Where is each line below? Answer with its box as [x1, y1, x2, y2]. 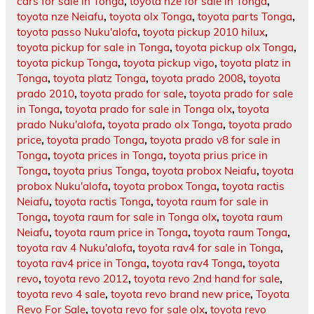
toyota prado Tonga [47, 133, 144, 147]
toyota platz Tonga [53, 71, 146, 86]
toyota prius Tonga [53, 164, 146, 178]
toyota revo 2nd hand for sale [134, 272, 280, 286]
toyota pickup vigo [123, 56, 214, 70]
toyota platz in [220, 56, 291, 70]
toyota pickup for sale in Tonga [17, 41, 170, 55]
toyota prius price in [169, 149, 268, 163]
